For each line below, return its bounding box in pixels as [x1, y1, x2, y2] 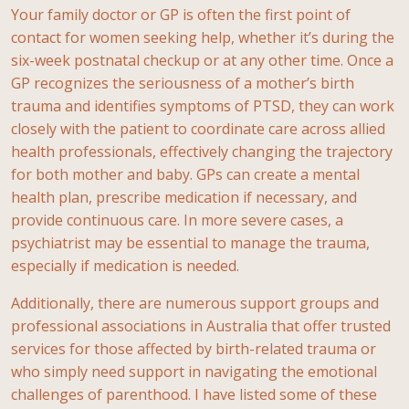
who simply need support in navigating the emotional [11, 361, 377, 382]
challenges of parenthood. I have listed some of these [11, 383, 377, 404]
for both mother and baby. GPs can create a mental [11, 163, 360, 184]
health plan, [11, 186, 96, 207]
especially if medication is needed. [11, 255, 239, 276]
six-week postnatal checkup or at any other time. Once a [11, 49, 393, 70]
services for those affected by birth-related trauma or [11, 338, 376, 359]
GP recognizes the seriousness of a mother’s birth [11, 72, 354, 93]
